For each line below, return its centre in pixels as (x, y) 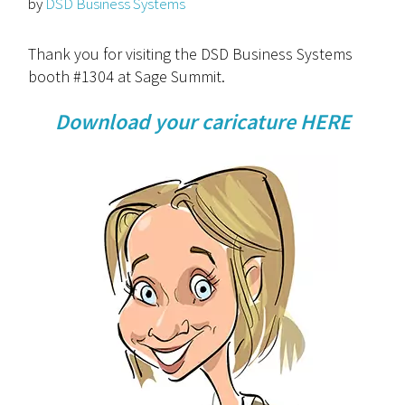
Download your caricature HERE (202, 122)
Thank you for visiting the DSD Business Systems (191, 54)
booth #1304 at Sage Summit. (127, 76)
